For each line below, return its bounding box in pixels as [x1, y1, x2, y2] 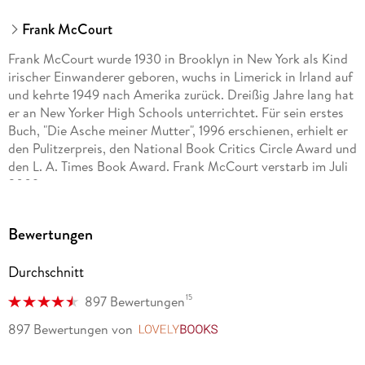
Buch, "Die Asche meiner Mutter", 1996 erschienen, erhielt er [7, 121, 348, 140]
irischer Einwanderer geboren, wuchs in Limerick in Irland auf [7, 68, 353, 86]
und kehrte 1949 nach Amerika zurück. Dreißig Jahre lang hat [7, 86, 354, 104]
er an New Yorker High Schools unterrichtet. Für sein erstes [7, 103, 344, 122]
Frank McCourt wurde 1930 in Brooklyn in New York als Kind [7, 50, 348, 68]
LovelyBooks [223, 321, 296, 340]
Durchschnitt [7, 262, 84, 284]
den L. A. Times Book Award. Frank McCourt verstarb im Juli [7, 157, 348, 176]
